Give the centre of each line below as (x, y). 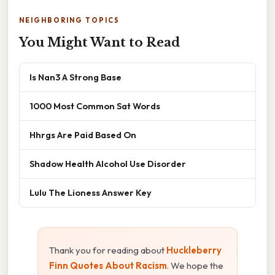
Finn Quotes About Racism (108, 266)
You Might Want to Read (99, 43)
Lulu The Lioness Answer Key (91, 193)
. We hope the (195, 266)
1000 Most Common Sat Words (95, 106)
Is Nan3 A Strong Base (76, 77)
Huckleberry (194, 250)
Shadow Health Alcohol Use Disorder (108, 164)
